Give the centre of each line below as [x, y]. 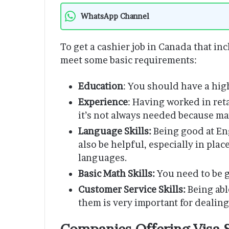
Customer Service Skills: [133, 189]
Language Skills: [115, 131]
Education [101, 86]
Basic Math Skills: [117, 173]
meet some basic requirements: [129, 60]
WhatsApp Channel [115, 16]
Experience [103, 102]
